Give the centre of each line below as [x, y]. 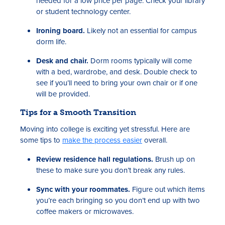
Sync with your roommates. [83, 189]
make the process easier [102, 140]
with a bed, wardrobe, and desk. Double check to [117, 72]
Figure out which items [167, 189]
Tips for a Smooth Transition [78, 112]
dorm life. [51, 41]
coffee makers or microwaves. [85, 211]
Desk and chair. [62, 61]
